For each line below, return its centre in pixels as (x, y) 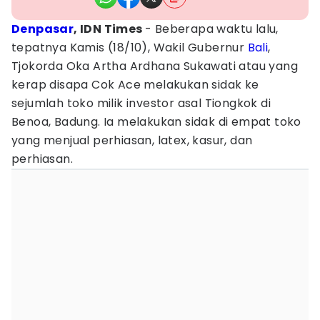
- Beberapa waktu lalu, (212, 29)
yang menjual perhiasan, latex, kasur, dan (132, 140)
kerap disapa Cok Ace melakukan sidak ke (135, 85)
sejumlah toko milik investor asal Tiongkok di (141, 103)
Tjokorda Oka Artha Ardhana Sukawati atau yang (155, 66)
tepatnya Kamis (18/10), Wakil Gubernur (130, 47)
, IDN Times (110, 29)
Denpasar (43, 29)
